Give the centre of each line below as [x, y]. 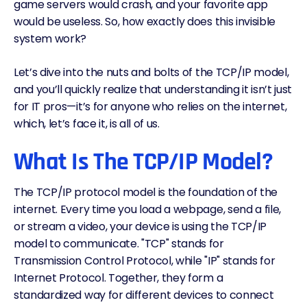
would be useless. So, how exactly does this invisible [145, 22]
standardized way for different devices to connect [144, 295]
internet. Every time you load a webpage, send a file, [148, 209]
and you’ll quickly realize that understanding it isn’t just [153, 89]
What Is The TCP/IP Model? [143, 162]
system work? [51, 39]
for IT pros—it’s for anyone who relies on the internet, [150, 107]
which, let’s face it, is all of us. [87, 124]
